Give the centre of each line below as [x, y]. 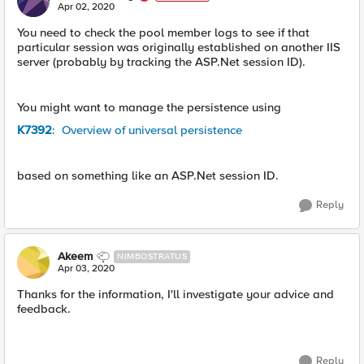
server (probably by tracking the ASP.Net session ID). [161, 62]
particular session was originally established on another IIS [179, 47]
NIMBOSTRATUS [152, 256]
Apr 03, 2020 [86, 269]
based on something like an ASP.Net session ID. [148, 175]
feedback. [44, 309]
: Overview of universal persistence [147, 130]
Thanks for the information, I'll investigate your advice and [175, 294]
